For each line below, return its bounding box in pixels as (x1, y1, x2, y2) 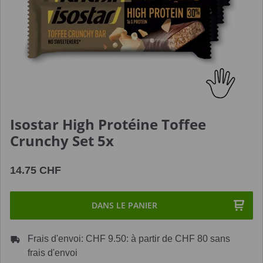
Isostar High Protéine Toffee (10, 114, 206, 134)
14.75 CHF (10, 164, 61, 176)
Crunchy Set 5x (10, 131, 114, 150)
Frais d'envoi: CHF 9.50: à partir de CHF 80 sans (28, 234, 230, 244)
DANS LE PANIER (92, 200, 157, 211)
